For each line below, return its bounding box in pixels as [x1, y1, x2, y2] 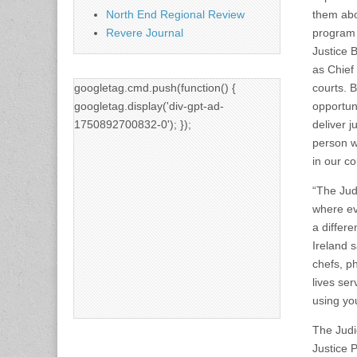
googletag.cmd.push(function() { [74, 80, 236, 94]
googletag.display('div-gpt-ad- [74, 99, 224, 112]
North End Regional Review [106, 7, 245, 21]
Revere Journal [106, 25, 183, 39]
